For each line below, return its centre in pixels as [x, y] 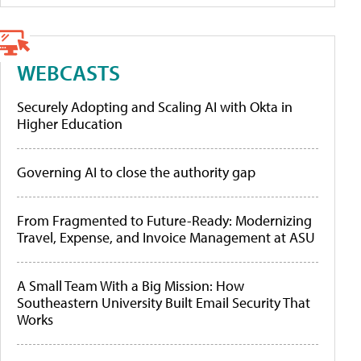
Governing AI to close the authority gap [136, 172]
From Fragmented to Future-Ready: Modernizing [164, 221]
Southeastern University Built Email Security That [164, 303]
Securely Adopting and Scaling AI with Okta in [155, 107]
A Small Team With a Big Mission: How [131, 286]
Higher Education [70, 124]
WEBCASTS [68, 73]
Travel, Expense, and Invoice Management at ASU [166, 238]
